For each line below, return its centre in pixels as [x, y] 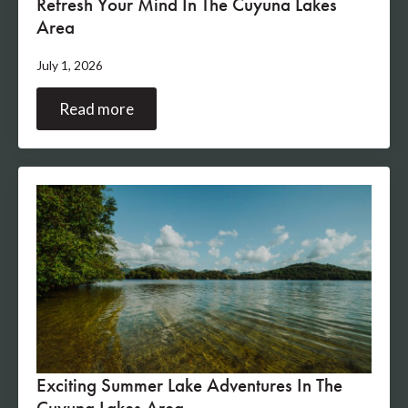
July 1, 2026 [70, 66]
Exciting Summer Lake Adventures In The [189, 385]
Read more [97, 109]
